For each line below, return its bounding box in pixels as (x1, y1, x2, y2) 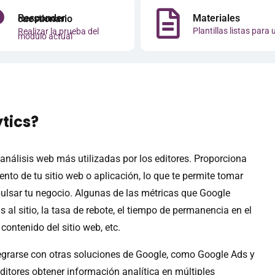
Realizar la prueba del (18, 26, 99, 36)
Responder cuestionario (18, 12, 72, 25)
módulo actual (18, 31, 72, 41)
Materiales (193, 12, 240, 24)
